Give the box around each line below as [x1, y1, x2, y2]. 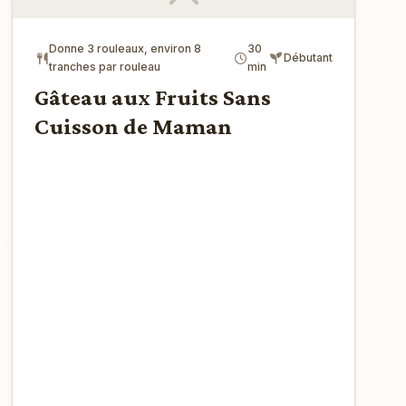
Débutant [283, 51, 333, 64]
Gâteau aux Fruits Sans [34, 84, 272, 111]
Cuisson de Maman [34, 113, 233, 140]
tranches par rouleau [49, 60, 161, 73]
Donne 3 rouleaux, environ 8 [49, 42, 202, 55]
